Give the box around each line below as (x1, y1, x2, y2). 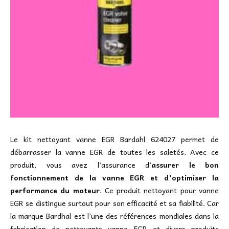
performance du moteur (10, 185, 100, 196)
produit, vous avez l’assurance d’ (10, 159, 151, 171)
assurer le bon (151, 159, 219, 171)
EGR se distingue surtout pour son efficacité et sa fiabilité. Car (10, 197, 219, 209)
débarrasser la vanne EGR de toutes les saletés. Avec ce (10, 146, 219, 158)
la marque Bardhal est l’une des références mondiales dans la (10, 210, 219, 222)
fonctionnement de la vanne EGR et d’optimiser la (10, 172, 219, 184)
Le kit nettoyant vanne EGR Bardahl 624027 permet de (10, 133, 219, 145)
